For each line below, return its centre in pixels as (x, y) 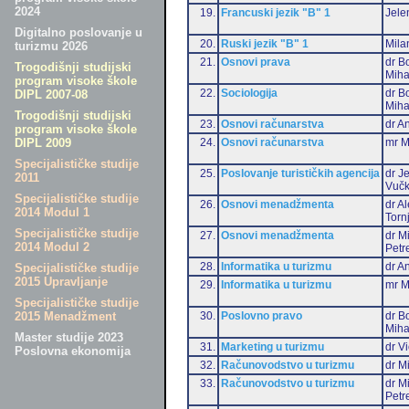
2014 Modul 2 (52, 247)
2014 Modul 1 (52, 212)
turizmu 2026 (51, 46)
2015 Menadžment (65, 316)
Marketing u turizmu (273, 346)
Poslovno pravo (262, 315)
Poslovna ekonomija (73, 351)
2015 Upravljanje (61, 282)
